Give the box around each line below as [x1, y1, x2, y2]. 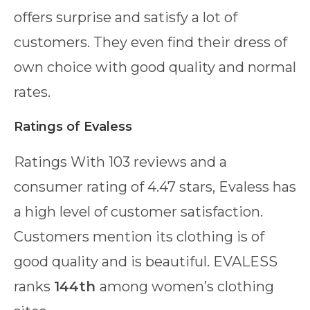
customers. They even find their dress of [14, 33, 287, 51]
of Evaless [66, 118, 132, 134]
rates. [14, 83, 51, 100]
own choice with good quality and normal [14, 58, 296, 75]
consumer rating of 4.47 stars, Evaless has [14, 178, 296, 195]
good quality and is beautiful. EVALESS [14, 253, 277, 270]
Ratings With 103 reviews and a [14, 153, 227, 170]
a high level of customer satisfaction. [14, 203, 263, 220]
